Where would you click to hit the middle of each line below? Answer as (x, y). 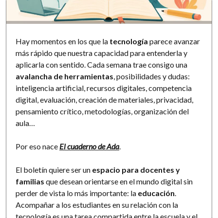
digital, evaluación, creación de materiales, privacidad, (105, 99)
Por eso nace (38, 146)
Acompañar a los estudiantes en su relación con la (97, 204)
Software (42, 6)
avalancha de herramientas (65, 76)
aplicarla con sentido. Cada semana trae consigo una (102, 64)
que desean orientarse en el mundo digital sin (119, 181)
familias (30, 181)
